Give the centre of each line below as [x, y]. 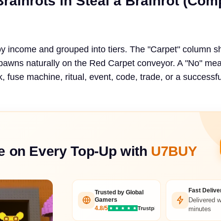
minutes [200, 209]
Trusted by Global [119, 193]
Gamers [106, 200]
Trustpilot [150, 208]
